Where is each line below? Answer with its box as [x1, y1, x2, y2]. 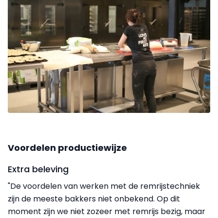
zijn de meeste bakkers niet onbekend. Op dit [8, 193, 180, 204]
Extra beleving [8, 163, 69, 175]
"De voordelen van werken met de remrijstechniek [8, 180, 200, 192]
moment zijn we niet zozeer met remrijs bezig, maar [8, 205, 205, 217]
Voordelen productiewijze [8, 141, 127, 154]
